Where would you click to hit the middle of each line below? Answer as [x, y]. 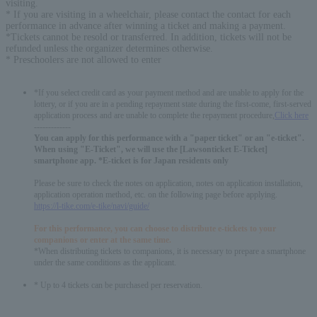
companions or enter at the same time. [103, 240]
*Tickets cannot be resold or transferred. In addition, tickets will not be [149, 37]
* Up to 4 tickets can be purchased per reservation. [118, 285]
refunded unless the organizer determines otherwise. [109, 48]
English [43, 300]
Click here [292, 115]
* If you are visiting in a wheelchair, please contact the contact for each [148, 14]
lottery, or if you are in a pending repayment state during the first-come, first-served [173, 104]
